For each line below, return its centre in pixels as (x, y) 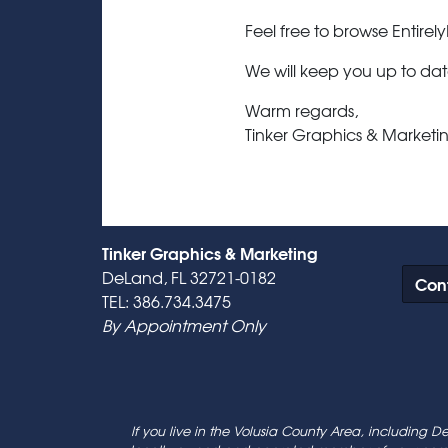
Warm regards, (301, 110)
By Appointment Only (184, 325)
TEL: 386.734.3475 (166, 301)
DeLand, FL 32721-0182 (189, 277)
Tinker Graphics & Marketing (210, 252)
